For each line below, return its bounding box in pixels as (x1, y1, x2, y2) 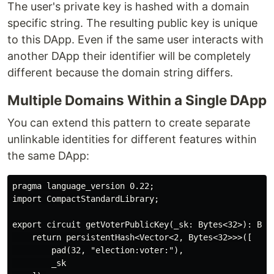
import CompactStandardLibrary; (12, 194, 159, 204)
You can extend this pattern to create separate (7, 116, 250, 130)
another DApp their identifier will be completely (7, 50, 251, 63)
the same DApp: (7, 149, 89, 163)
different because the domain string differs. (7, 66, 233, 80)
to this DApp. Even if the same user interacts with (7, 33, 264, 46)
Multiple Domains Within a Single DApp (7, 92, 267, 109)
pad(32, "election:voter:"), (12, 245, 183, 256)
